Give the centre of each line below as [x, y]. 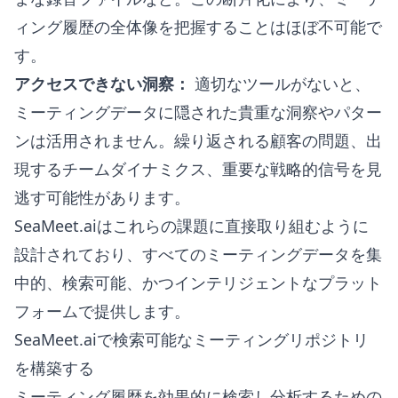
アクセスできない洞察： [102, 84]
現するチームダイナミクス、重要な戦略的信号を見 [198, 169]
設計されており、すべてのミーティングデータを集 [198, 254]
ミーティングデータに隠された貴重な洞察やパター [198, 112]
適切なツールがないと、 [280, 84]
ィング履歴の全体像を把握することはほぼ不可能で [198, 27]
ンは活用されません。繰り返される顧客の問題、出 [198, 140]
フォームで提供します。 [102, 311]
